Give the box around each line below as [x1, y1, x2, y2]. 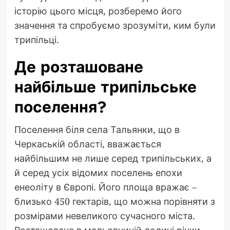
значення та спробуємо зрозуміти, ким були [14, 18, 216, 31]
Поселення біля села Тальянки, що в [14, 123, 180, 136]
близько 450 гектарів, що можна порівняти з [14, 195, 215, 207]
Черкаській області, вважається [14, 137, 161, 150]
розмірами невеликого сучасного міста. [14, 209, 195, 222]
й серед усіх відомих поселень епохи [14, 166, 182, 179]
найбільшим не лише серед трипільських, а [14, 151, 212, 164]
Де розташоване [14, 55, 143, 78]
